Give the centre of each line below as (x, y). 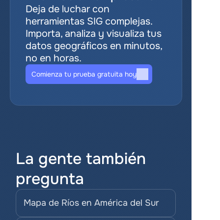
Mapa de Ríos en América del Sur (91, 203)
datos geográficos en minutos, (94, 46)
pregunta (50, 179)
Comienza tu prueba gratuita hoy (84, 74)
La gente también (81, 159)
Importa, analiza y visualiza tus (93, 34)
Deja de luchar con (67, 9)
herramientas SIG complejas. (89, 21)
